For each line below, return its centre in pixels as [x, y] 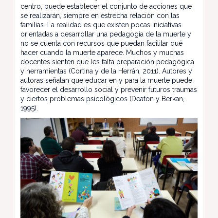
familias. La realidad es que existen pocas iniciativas [101, 25]
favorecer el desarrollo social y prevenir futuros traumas [109, 89]
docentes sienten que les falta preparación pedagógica [107, 62]
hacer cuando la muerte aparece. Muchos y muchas [102, 52]
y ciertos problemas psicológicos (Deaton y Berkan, [102, 99]
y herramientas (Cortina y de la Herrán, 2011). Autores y [106, 71]
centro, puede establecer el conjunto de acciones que [106, 6]
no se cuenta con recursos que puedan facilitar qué [101, 43]
